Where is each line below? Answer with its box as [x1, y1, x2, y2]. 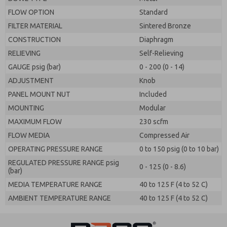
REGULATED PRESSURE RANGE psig [8, 159, 119, 167]
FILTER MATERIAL [8, 22, 62, 30]
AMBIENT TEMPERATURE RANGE [8, 194, 111, 202]
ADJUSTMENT [8, 77, 54, 85]
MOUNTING [8, 104, 44, 112]
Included [139, 90, 167, 98]
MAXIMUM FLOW [8, 118, 62, 126]
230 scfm [139, 118, 168, 126]
